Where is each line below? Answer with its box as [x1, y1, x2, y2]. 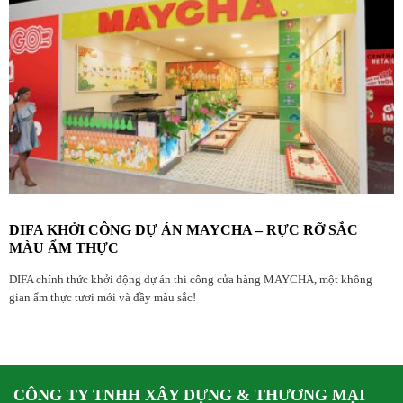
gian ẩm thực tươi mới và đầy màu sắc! [9, 291, 196, 304]
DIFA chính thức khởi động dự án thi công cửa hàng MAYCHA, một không [9, 273, 372, 286]
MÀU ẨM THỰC [9, 239, 119, 255]
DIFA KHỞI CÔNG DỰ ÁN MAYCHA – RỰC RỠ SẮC [9, 221, 358, 237]
